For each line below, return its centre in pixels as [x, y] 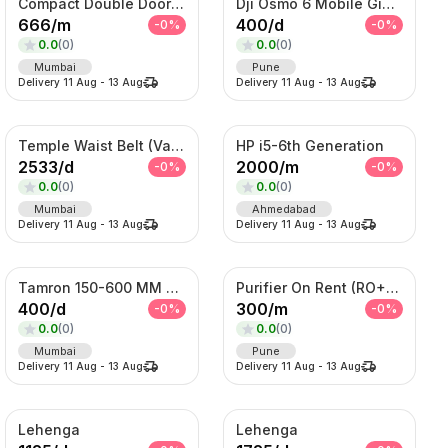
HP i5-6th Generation [309, 145]
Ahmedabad [283, 208]
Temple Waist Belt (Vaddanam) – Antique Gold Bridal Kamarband [178, 145]
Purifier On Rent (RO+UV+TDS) [392, 287]
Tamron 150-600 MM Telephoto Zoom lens [173, 287]
